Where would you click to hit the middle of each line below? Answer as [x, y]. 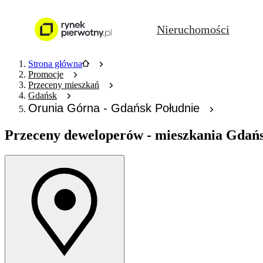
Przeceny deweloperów [74, 135]
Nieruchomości [193, 29]
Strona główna [55, 64]
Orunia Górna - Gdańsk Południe [114, 108]
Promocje [46, 74]
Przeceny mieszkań [64, 85]
